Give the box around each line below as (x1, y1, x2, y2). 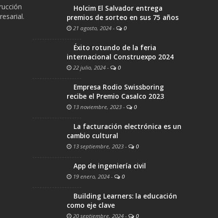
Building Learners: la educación (73, 192, 177, 201)
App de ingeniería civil (73, 162, 146, 171)
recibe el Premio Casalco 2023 (67, 92, 164, 101)
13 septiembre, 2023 (72, 143, 124, 150)
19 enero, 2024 (72, 173, 109, 181)
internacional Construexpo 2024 (67, 53, 174, 62)
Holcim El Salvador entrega (73, 4, 163, 13)
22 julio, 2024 (72, 64, 106, 72)
